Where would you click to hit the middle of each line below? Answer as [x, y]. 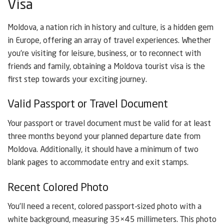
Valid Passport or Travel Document [88, 105]
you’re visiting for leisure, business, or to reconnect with [104, 54]
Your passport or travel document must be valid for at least [109, 124]
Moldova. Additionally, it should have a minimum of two [103, 150]
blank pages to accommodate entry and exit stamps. [98, 163]
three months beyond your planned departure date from [104, 137]
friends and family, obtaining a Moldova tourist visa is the [106, 67]
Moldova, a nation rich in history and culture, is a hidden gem [110, 28]
